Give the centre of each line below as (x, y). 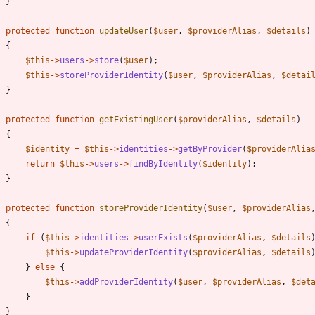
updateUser (124, 31)
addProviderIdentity (126, 282)
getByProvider (210, 149)
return (40, 163)
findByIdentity (163, 163)
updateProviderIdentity (134, 252)
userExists (163, 237)
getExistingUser (136, 119)
